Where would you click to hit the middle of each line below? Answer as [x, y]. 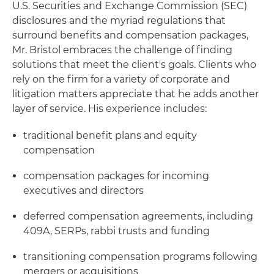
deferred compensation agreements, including [138, 216]
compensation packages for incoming [116, 176]
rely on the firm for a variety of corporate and [121, 79]
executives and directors [83, 191]
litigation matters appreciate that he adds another [135, 94]
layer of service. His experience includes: [109, 109]
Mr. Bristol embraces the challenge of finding [122, 50]
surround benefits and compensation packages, [130, 35]
